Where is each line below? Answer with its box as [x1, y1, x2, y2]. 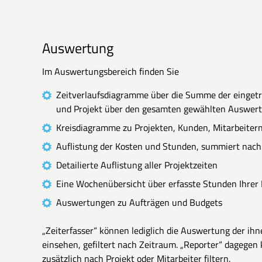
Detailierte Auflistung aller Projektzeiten [56, 158, 218, 172]
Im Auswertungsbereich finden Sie [42, 64, 179, 78]
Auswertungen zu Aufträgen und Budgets [56, 195, 222, 209]
